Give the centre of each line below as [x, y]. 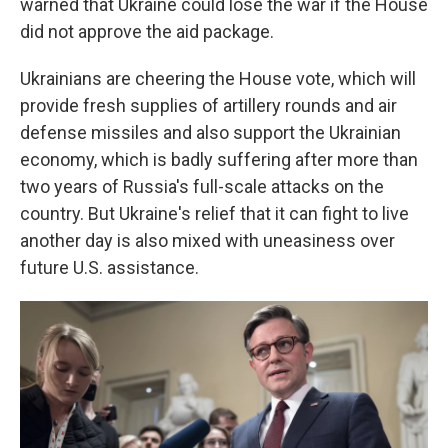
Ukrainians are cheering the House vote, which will [218, 78]
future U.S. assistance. [109, 267]
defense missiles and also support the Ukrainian [210, 132]
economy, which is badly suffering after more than [219, 159]
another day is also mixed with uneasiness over [207, 240]
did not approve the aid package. [147, 31]
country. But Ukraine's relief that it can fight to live [214, 213]
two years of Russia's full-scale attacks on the [202, 186]
